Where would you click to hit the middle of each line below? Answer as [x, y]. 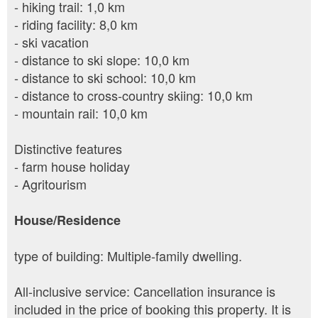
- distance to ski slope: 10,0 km [102, 60]
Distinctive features [68, 149]
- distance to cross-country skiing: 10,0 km [133, 95]
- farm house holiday [72, 166]
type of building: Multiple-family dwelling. [128, 256]
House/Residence [67, 220]
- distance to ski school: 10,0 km [105, 78]
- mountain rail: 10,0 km [81, 113]
